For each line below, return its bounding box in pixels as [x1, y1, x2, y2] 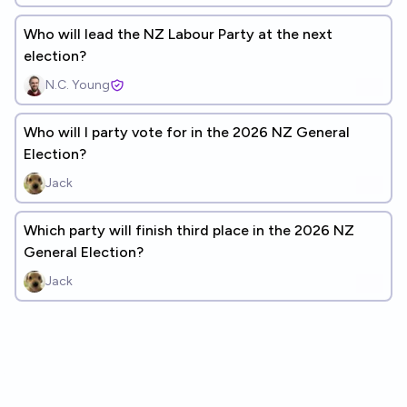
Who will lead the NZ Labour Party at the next [24, 25, 333, 43]
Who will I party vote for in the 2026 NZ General [24, 124, 350, 141]
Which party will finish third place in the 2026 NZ [24, 222, 354, 239]
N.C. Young [45, 77, 110, 93]
